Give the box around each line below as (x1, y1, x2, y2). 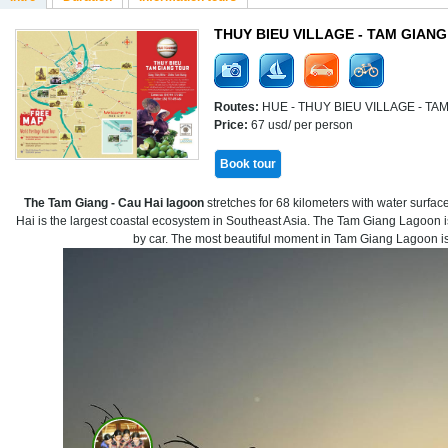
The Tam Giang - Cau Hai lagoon (24, 196, 204, 210)
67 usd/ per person (248, 118, 353, 132)
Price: (214, 118, 248, 132)
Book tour (220, 157, 276, 171)
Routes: (214, 100, 259, 114)
